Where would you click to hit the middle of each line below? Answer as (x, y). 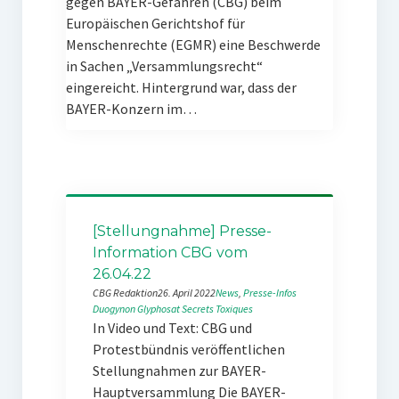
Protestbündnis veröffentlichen (188, 349)
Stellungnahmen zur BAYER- (179, 370)
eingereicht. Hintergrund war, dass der (181, 87)
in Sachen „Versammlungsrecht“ (164, 66)
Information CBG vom (170, 252)
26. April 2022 (186, 293)
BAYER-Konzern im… (131, 109)
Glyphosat (158, 309)
